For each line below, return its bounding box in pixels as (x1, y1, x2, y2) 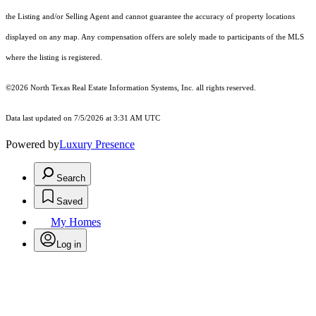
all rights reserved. (194, 84, 256, 92)
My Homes (51, 216, 101, 229)
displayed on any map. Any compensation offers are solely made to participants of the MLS (6, 33, 304, 42)
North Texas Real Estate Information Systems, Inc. (30, 84, 194, 92)
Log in (56, 239, 81, 250)
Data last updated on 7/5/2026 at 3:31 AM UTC (6, 114, 160, 123)
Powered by (6, 138, 59, 151)
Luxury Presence (59, 138, 135, 151)
